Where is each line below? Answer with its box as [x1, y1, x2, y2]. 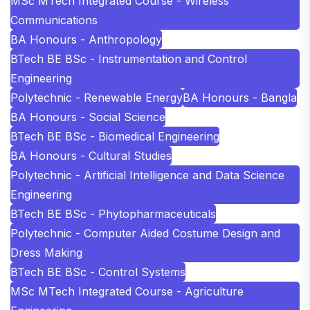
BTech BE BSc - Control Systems [10, 265, 185, 280]
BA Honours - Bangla [183, 91, 297, 105]
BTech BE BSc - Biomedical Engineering [10, 129, 219, 144]
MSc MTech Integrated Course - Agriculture [10, 284, 244, 299]
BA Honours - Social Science [10, 110, 165, 125]
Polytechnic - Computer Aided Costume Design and [10, 226, 280, 241]
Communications [10, 13, 98, 28]
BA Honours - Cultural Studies [10, 149, 172, 163]
